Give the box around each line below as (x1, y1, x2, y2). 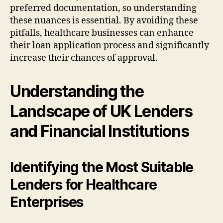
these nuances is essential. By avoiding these (10, 14, 198, 26)
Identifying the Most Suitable (10, 158, 194, 176)
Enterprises (10, 193, 84, 211)
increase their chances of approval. (10, 52, 158, 64)
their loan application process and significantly (10, 39, 209, 51)
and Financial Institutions (10, 121, 189, 141)
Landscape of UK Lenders (10, 101, 193, 121)
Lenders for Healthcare (10, 176, 157, 193)
